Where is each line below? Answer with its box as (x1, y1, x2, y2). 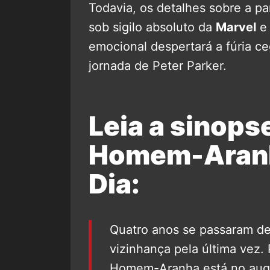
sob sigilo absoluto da (89, 19, 216, 34)
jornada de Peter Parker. (89, 58, 227, 73)
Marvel (216, 19, 256, 34)
